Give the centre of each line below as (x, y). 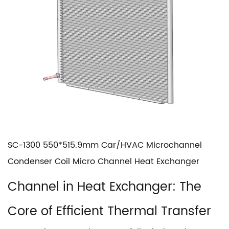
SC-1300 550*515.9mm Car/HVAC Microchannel (105, 145)
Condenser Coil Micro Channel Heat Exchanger (104, 162)
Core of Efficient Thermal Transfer (109, 212)
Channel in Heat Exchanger (90, 187)
